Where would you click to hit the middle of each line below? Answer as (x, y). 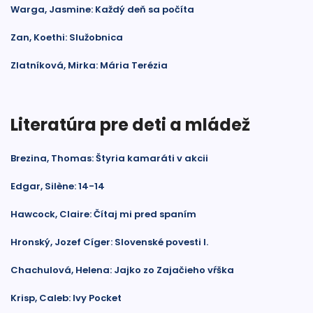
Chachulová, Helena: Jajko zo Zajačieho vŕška (122, 270)
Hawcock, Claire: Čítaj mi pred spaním (103, 214)
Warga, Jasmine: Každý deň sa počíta (102, 9)
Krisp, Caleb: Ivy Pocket (66, 298)
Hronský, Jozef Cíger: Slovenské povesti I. (109, 242)
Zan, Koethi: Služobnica (67, 37)
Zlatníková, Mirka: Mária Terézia (89, 65)
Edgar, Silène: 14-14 (58, 186)
